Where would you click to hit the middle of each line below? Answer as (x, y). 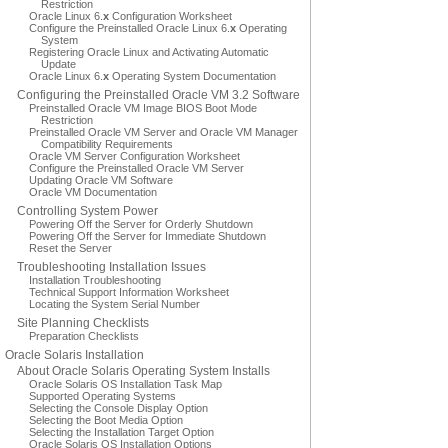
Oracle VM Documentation (93, 192)
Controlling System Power (87, 211)
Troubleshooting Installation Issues (111, 267)
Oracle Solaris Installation (74, 355)
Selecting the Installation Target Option (121, 432)
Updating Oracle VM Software (101, 180)
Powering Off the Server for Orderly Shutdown (141, 224)
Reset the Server (70, 248)
